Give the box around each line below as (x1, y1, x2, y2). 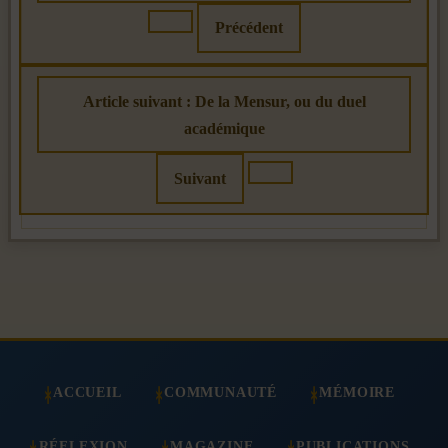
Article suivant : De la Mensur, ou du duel (82, 92, 366, 110)
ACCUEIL (53, 383, 122, 400)
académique (183, 119, 265, 137)
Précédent (214, 19, 283, 37)
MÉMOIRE (319, 383, 395, 400)
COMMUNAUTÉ (164, 383, 277, 400)
